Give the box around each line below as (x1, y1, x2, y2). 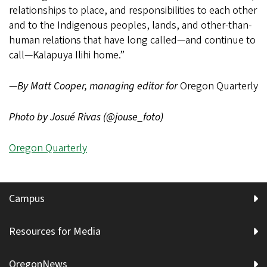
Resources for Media (9, 223, 101, 239)
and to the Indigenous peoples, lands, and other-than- (9, 17, 252, 33)
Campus (9, 191, 45, 206)
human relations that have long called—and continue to (9, 32, 256, 48)
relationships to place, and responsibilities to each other (9, 2, 257, 18)
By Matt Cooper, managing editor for (17, 78, 180, 94)
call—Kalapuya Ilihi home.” (9, 47, 125, 63)
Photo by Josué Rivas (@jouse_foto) (9, 109, 163, 125)
